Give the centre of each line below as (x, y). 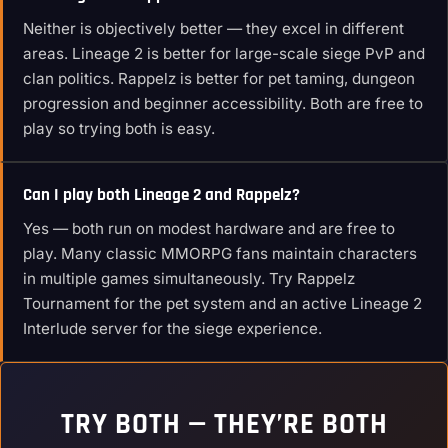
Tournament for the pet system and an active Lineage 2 (222, 304)
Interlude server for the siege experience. (172, 329)
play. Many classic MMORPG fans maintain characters (220, 254)
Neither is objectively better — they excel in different (213, 29)
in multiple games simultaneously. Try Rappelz (189, 279)
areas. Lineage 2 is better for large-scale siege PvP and (224, 54)
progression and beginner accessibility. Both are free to (223, 104)
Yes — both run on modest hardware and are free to (209, 229)
